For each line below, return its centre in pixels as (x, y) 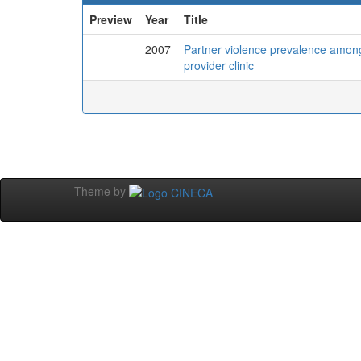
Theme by (102, 191)
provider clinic (219, 65)
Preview (111, 19)
